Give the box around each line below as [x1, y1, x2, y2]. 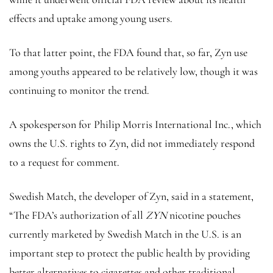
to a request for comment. [9, 155, 119, 169]
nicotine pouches [167, 208, 241, 222]
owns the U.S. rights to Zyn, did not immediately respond [9, 136, 255, 150]
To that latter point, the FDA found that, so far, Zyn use [9, 45, 247, 59]
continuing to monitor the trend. [9, 83, 149, 97]
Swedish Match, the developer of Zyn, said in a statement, [9, 189, 253, 203]
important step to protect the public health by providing [9, 246, 250, 260]
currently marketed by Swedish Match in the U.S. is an [9, 227, 241, 241]
